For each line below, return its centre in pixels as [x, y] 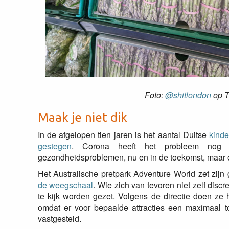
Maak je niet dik [82, 117]
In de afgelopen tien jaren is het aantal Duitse [123, 135]
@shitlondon [188, 95]
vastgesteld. [59, 219]
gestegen [54, 146]
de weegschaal [65, 185]
